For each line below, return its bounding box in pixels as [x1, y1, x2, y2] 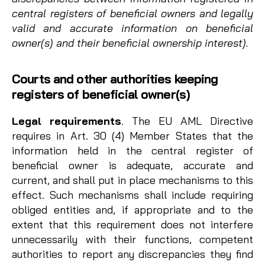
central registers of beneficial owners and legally [12, 7, 253, 21]
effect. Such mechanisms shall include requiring [12, 188, 253, 202]
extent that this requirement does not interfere [12, 218, 253, 232]
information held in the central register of [12, 144, 253, 158]
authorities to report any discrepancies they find [12, 247, 253, 261]
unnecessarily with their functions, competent [12, 232, 253, 247]
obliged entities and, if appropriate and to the [12, 203, 253, 217]
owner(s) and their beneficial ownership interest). [12, 36, 248, 50]
